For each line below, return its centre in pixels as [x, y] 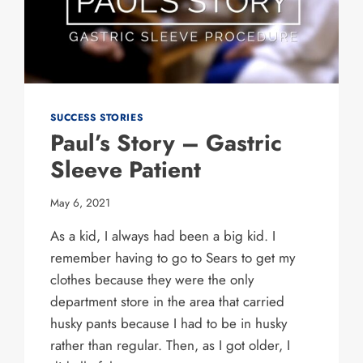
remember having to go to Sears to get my [173, 257]
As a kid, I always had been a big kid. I [163, 235]
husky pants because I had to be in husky [169, 323]
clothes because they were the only [152, 279]
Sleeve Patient [126, 169]
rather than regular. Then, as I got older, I [171, 345]
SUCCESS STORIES [97, 117]
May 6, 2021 [81, 202]
